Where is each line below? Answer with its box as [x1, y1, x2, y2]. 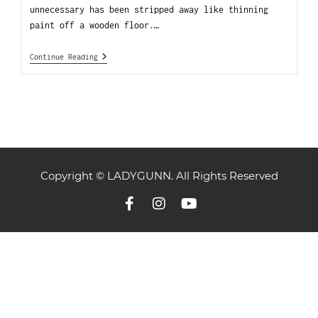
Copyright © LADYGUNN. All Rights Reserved [40, 168, 278, 182]
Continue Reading [30, 52, 99, 61]
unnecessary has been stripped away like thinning [30, 4, 269, 15]
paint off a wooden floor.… [30, 19, 160, 31]
